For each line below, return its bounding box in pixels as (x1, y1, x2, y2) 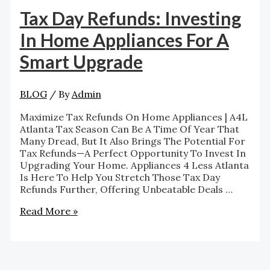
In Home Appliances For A (19, 29, 229, 51)
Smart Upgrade (19, 51, 143, 73)
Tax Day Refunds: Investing (19, 7, 241, 30)
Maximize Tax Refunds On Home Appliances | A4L (19, 111, 248, 124)
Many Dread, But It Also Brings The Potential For (19, 135, 245, 148)
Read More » (19, 205, 78, 218)
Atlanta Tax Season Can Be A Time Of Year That (19, 123, 239, 136)
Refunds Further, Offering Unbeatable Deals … (19, 183, 233, 196)
